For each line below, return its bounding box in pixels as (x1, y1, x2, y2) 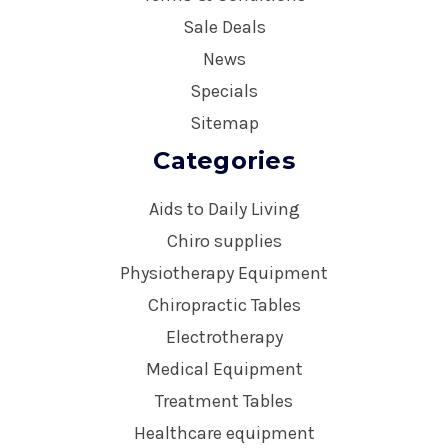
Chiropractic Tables (147, 293, 301, 316)
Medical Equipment (145, 357, 303, 380)
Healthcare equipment (133, 421, 315, 444)
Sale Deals (182, 15, 266, 38)
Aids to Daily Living (148, 197, 300, 220)
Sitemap (189, 111, 259, 134)
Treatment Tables (155, 389, 293, 412)
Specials (190, 79, 258, 102)
